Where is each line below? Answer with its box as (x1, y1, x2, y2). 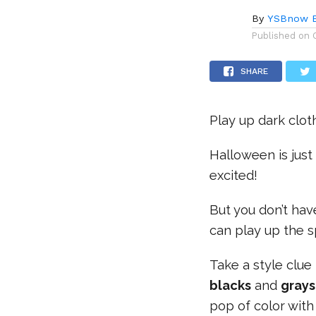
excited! (209, 167, 258, 183)
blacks (209, 277, 252, 293)
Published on (252, 30, 310, 41)
